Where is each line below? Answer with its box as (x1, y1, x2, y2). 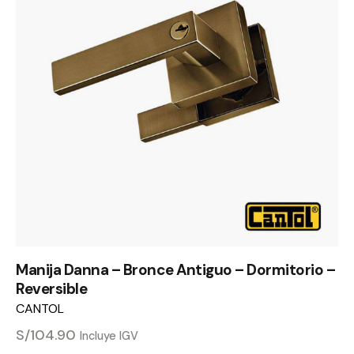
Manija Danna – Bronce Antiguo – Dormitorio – (16, 259, 335, 280)
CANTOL (16, 299, 64, 317)
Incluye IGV (80, 328, 138, 343)
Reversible (16, 278, 87, 299)
